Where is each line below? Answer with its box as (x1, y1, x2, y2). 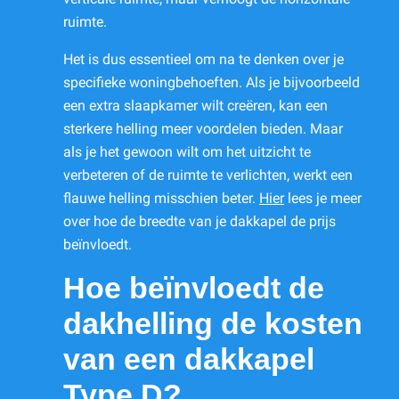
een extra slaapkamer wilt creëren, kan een (63, 97, 328, 115)
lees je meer (284, 190, 362, 208)
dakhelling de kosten (63, 307, 362, 341)
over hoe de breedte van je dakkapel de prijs (63, 213, 336, 231)
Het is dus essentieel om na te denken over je (63, 51, 344, 69)
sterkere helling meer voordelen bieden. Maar (63, 120, 343, 138)
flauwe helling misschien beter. (63, 190, 259, 208)
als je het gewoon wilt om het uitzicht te (63, 143, 311, 161)
